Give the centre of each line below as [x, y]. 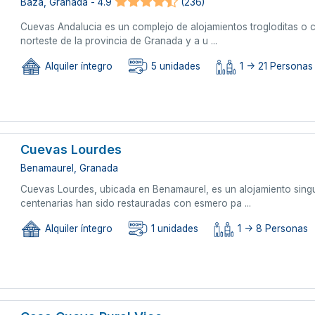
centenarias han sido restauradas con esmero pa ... [136, 203]
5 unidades [175, 66]
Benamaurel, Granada [70, 168]
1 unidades [174, 229]
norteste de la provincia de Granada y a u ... [119, 40]
